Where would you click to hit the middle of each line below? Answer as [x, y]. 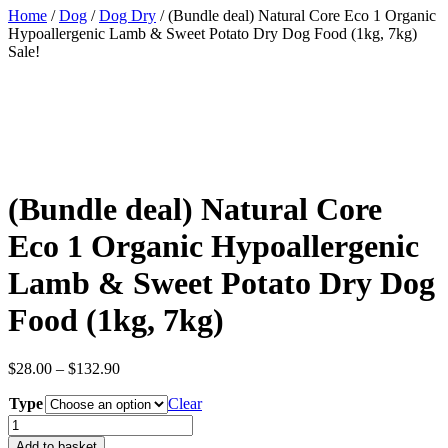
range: [138, 386]
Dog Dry [127, 16]
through [143, 422]
